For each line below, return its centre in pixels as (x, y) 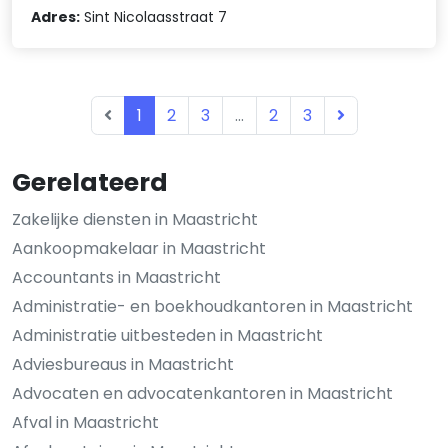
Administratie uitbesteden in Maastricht (167, 335)
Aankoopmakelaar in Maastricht (139, 248)
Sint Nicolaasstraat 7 (154, 17)
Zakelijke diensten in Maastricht (135, 219)
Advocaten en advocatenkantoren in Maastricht (202, 393)
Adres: (56, 17)
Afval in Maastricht (85, 422)
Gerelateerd (90, 182)
